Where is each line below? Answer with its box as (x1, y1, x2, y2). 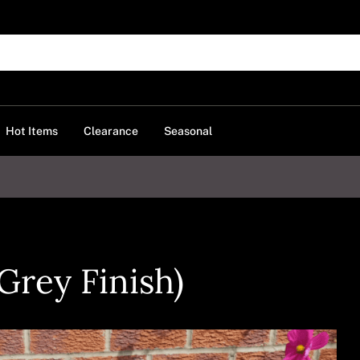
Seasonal (164, 124, 212, 137)
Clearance (84, 124, 138, 137)
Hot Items (6, 124, 58, 137)
